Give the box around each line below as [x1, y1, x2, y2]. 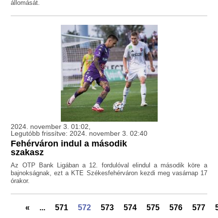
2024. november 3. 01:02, [11, 123, 91, 131]
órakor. [11, 177, 30, 185]
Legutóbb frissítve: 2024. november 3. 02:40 [11, 129, 148, 138]
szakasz [11, 147, 44, 158]
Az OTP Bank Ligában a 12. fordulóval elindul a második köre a [11, 162, 207, 169]
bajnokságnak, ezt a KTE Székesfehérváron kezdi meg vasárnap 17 [11, 169, 207, 177]
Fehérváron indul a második [11, 139, 127, 149]
